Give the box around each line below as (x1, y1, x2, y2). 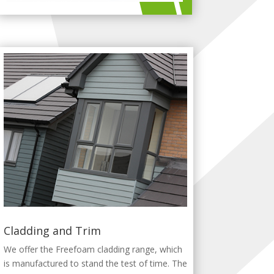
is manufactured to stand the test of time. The (3, 257, 187, 269)
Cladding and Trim (3, 223, 101, 238)
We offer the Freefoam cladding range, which (3, 243, 182, 255)
